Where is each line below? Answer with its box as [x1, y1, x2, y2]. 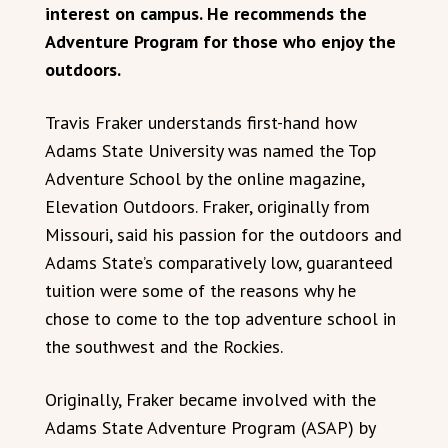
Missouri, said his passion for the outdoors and [45, 223, 402, 246]
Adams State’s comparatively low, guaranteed [45, 251, 393, 274]
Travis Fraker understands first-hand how [45, 111, 357, 134]
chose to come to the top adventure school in [45, 307, 396, 330]
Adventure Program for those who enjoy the [45, 30, 396, 53]
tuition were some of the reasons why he [45, 279, 356, 302]
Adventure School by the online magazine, [45, 167, 364, 190]
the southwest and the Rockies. [45, 335, 283, 358]
